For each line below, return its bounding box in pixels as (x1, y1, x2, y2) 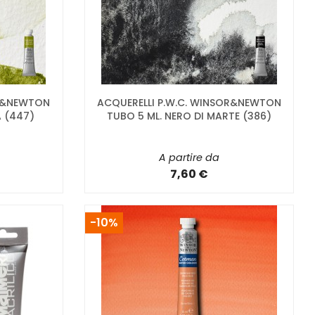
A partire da (158, 150, 219, 165)
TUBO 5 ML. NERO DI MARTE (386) (106, 108, 271, 123)
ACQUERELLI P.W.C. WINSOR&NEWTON (96, 95, 281, 110)
